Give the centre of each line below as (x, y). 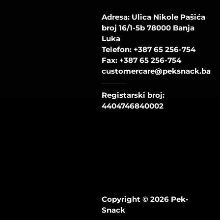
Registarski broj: (133, 95)
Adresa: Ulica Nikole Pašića (153, 17)
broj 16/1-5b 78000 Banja (148, 28)
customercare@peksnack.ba (156, 71)
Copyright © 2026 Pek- (145, 199)
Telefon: (118, 49)
